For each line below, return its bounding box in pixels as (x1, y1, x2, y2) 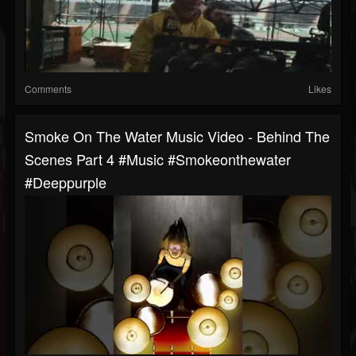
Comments (25, 82, 72, 96)
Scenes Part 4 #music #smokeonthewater (25, 149, 291, 170)
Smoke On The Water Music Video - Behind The (25, 126, 330, 147)
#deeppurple (25, 172, 106, 193)
